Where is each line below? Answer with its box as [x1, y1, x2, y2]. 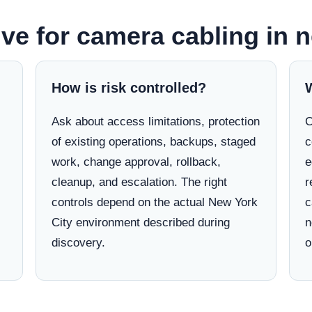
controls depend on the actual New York [51, 196, 258, 209]
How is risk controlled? [51, 80, 206, 95]
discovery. [51, 236, 105, 249]
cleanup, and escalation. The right [51, 175, 227, 189]
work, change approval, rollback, [51, 155, 221, 169]
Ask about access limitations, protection [51, 115, 260, 128]
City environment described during [51, 216, 230, 229]
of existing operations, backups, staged [51, 135, 256, 148]
